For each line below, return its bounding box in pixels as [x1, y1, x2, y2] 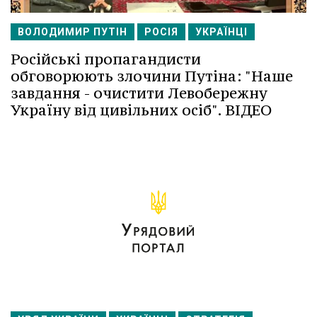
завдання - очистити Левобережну [11, 83, 267, 103]
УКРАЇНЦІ [195, 26, 248, 38]
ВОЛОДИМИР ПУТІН [18, 26, 127, 38]
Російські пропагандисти [11, 50, 201, 69]
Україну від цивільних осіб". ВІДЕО [11, 100, 272, 120]
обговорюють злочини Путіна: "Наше [11, 67, 293, 86]
